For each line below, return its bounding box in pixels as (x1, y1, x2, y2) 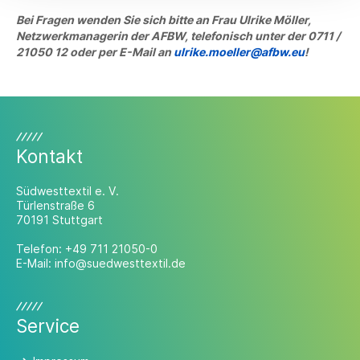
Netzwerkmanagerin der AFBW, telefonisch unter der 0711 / (16, 29, 340, 43)
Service (16, 315, 80, 337)
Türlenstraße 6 (16, 198, 95, 212)
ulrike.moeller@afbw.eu (174, 45, 305, 59)
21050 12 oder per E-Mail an (16, 45, 174, 59)
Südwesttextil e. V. (16, 184, 119, 198)
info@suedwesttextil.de (55, 256, 186, 270)
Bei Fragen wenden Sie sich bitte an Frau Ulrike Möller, (16, 13, 311, 27)
